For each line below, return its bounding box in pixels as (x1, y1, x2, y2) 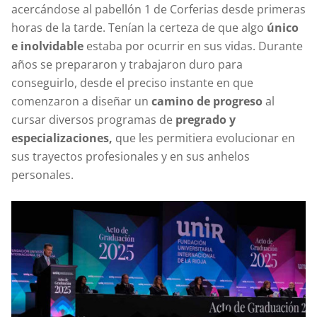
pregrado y (175, 111, 236, 127)
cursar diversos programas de (11, 111, 175, 127)
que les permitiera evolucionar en (113, 129, 295, 146)
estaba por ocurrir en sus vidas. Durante (83, 38, 303, 54)
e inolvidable (11, 38, 83, 54)
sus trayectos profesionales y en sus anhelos (11, 148, 250, 164)
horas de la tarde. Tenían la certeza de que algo (11, 19, 267, 35)
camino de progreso (149, 93, 263, 109)
